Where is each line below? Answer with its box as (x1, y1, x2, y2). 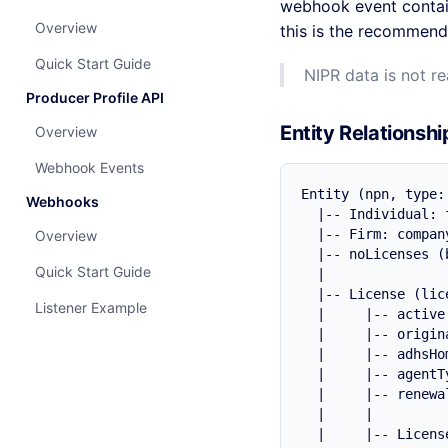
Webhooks (26, 193, 99, 210)
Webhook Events (35, 159, 144, 176)
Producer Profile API (26, 89, 164, 106)
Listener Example (35, 299, 147, 316)
